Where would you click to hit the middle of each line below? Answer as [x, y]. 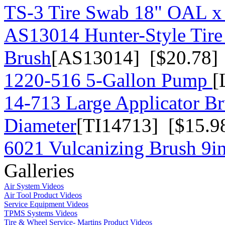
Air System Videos [34, 186]
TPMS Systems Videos [41, 213]
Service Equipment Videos [46, 204]
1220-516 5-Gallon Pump [108, 80]
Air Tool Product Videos [43, 195]
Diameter [40, 125]
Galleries [39, 170]
